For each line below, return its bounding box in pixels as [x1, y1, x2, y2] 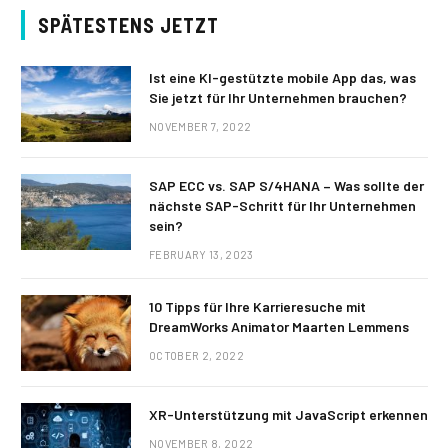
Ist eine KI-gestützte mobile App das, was [149, 69, 416, 86]
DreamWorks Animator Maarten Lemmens [149, 318, 409, 335]
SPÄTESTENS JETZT [38, 13, 219, 37]
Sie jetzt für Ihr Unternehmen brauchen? [149, 89, 407, 106]
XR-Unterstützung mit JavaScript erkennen [149, 406, 428, 423]
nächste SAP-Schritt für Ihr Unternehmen [149, 197, 416, 214]
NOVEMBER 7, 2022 [149, 120, 252, 133]
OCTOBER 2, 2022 [149, 349, 244, 362]
